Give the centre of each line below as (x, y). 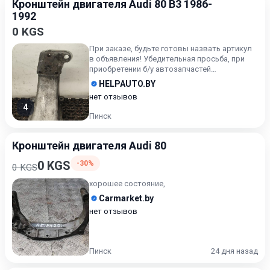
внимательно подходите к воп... (148, 79)
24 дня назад (234, 251)
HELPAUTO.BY (127, 84)
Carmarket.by (126, 198)
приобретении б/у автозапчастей (150, 69)
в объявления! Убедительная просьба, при (167, 59)
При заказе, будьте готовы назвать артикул (171, 49)
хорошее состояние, (127, 184)
